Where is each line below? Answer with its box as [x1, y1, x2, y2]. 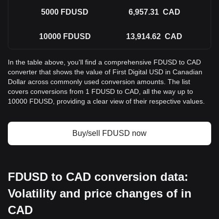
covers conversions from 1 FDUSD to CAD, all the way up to [8, 88, 193, 95]
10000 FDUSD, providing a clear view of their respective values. [8, 97, 205, 105]
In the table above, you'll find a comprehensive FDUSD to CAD [8, 58, 201, 66]
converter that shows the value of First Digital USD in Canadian [8, 68, 202, 76]
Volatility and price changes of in [8, 187, 192, 200]
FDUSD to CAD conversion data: [8, 170, 188, 183]
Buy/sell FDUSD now [72, 129, 147, 137]
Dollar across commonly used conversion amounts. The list [8, 78, 190, 86]
